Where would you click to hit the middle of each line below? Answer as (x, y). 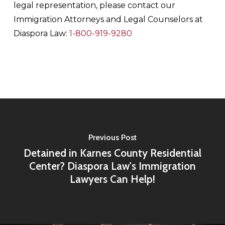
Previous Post (112, 137)
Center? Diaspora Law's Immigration (112, 166)
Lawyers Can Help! (112, 179)
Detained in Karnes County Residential (112, 153)
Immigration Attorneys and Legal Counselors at (108, 19)
